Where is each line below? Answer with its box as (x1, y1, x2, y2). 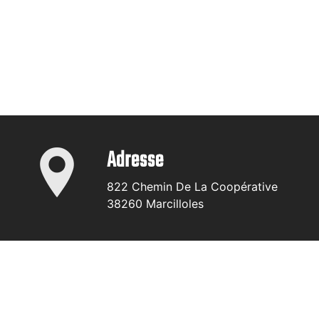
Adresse (107, 145, 164, 177)
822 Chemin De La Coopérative (107, 179, 278, 194)
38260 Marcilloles (107, 197, 204, 211)
